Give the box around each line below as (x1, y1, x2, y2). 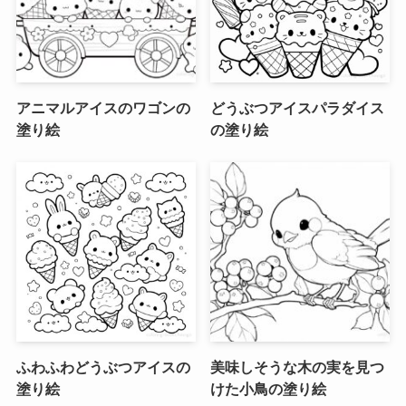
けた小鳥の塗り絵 (210, 381, 327, 398)
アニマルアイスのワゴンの (15, 99, 190, 116)
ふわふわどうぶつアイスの (15, 359, 190, 376)
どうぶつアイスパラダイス (210, 99, 385, 116)
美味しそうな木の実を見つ (210, 359, 385, 376)
